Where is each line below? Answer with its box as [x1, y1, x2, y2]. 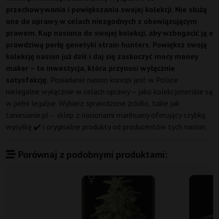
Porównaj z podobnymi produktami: [16, 148, 167, 161]
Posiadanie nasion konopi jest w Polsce [48, 75, 178, 85]
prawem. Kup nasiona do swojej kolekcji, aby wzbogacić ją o [6, 28, 213, 38]
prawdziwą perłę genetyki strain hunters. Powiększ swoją [6, 40, 207, 50]
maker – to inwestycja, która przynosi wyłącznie [6, 63, 175, 73]
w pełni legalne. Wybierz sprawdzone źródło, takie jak [6, 98, 179, 109]
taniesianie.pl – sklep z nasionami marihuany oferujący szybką [6, 110, 205, 120]
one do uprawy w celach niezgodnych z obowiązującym [6, 16, 197, 26]
